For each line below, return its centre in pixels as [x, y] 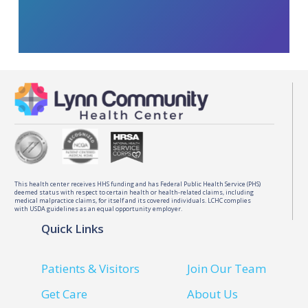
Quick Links [72, 229]
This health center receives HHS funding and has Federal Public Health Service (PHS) [138, 184]
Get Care [65, 294]
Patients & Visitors [91, 268]
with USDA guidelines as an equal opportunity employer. [99, 209]
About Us [213, 294]
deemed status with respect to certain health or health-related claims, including [134, 192]
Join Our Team [227, 268]
